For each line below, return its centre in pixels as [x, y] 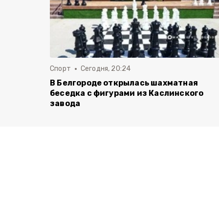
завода [65, 103]
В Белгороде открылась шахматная [124, 83]
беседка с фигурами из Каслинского [127, 93]
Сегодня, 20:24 [106, 69]
